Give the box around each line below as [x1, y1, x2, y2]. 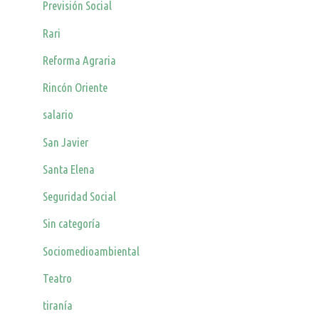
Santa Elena [43, 162, 95, 176]
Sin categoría [43, 216, 101, 231]
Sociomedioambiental [43, 244, 140, 258]
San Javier [43, 135, 89, 149]
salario [43, 108, 74, 122]
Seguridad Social [43, 189, 117, 204]
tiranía [43, 298, 73, 313]
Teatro [43, 271, 73, 285]
